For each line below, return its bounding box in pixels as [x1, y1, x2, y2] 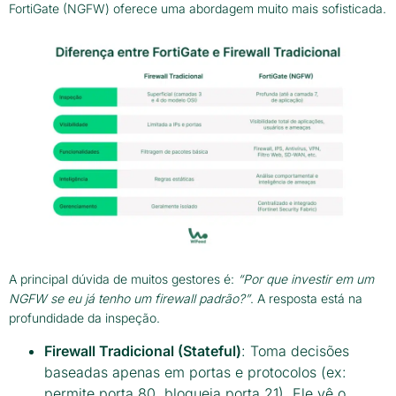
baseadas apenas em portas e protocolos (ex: [44, 363, 346, 382]
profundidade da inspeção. [9, 309, 160, 325]
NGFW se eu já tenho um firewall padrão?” [9, 290, 250, 306]
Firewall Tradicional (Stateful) [44, 342, 241, 361]
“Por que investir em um [238, 270, 374, 286]
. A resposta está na [250, 290, 362, 306]
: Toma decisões [241, 342, 349, 361]
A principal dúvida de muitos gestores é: [9, 270, 238, 286]
